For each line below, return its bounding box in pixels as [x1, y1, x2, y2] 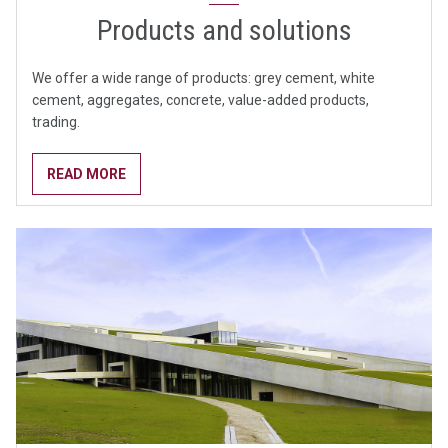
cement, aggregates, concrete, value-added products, [32, 92, 369, 109]
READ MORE [47, 166, 126, 183]
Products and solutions [96, 14, 352, 48]
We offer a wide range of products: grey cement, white [32, 70, 375, 87]
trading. [32, 114, 80, 131]
